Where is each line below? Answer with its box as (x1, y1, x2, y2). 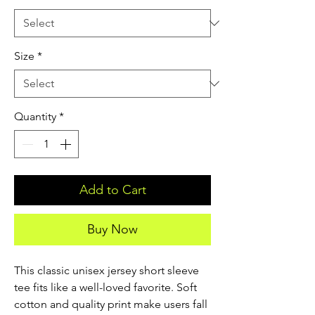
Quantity (14, 110, 56, 123)
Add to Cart (79, 182, 146, 198)
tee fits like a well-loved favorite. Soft (14, 281, 197, 294)
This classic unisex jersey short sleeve (14, 264, 199, 277)
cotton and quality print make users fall (14, 297, 207, 311)
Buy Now (87, 221, 138, 237)
